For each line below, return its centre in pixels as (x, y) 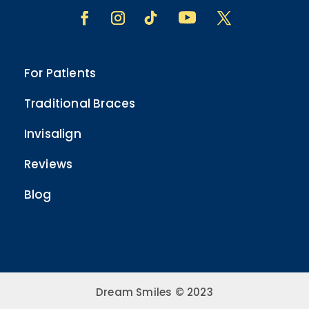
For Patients (60, 73)
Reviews (48, 164)
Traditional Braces (80, 103)
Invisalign (52, 134)
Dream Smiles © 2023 (154, 292)
